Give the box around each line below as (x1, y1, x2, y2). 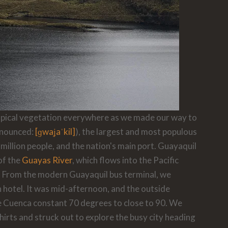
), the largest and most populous (75, 126, 197, 137)
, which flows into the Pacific (72, 155, 179, 166)
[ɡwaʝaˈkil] (35, 126, 75, 137)
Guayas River (21, 155, 72, 166)
